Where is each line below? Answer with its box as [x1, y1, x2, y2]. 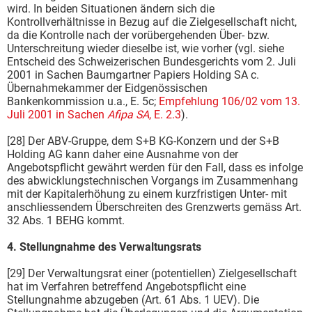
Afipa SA [107, 107, 149, 121]
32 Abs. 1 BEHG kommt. [7, 213, 125, 227]
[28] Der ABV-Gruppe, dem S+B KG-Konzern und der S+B [7, 134, 279, 148]
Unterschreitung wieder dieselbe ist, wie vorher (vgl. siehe [7, 41, 284, 55]
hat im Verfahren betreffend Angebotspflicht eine [7, 279, 246, 293]
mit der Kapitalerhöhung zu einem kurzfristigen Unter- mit [7, 187, 287, 201]
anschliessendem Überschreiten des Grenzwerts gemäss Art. [7, 200, 302, 214]
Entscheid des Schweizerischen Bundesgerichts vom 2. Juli [7, 54, 296, 68]
